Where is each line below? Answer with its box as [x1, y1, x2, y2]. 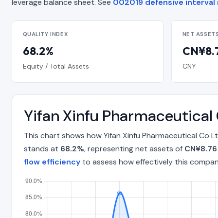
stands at [24, 144, 60, 154]
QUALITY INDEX [22, 31, 69, 38]
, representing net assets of [84, 144, 184, 154]
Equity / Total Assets [22, 61, 89, 71]
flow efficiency [24, 157, 80, 167]
